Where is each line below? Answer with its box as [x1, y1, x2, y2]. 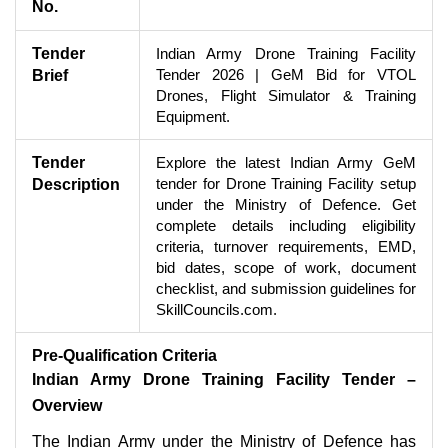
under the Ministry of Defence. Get [156, 195, 416, 213]
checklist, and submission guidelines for [156, 279, 416, 297]
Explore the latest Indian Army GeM [156, 153, 416, 171]
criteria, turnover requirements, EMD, [156, 237, 416, 255]
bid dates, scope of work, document [156, 258, 416, 276]
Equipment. [156, 107, 230, 125]
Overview [32, 396, 102, 414]
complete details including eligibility [156, 216, 416, 234]
